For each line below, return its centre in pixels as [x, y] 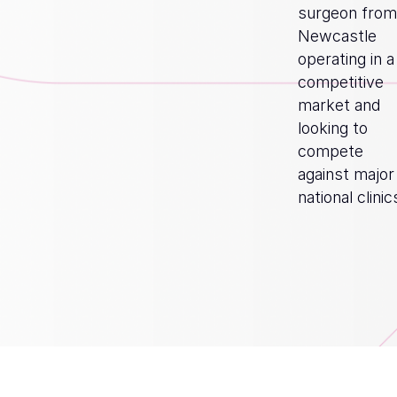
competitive [340, 82]
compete [330, 151]
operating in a [346, 58]
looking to [332, 128]
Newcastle [337, 35]
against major [346, 174]
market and [339, 105]
